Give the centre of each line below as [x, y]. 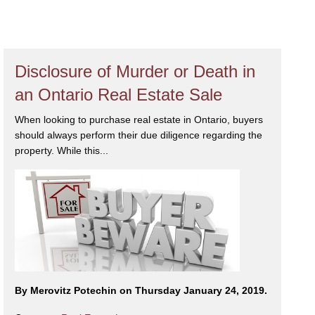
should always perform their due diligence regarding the [139, 135]
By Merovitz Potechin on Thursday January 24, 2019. [141, 291]
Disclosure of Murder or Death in [135, 71]
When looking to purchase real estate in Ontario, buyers [139, 119]
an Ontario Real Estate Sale [119, 94]
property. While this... [62, 150]
